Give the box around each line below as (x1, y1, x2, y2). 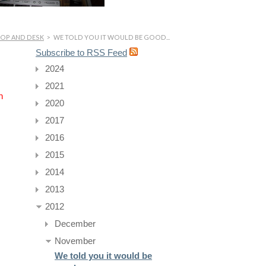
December (55, 219, 96, 229)
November (55, 236, 96, 246)
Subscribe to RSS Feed (36, 48, 128, 58)
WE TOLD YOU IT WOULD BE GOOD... (52, 33, 170, 41)
